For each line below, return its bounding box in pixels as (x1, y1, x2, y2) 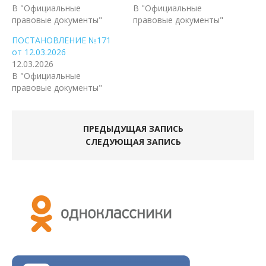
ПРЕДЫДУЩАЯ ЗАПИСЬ (83, 123, 183, 135)
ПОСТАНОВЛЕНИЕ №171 (12, 34, 111, 46)
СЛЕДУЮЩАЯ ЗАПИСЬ (85, 136, 181, 148)
